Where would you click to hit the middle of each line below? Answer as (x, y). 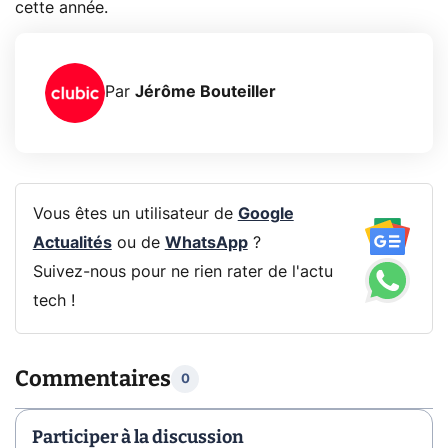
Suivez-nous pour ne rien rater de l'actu (182, 272)
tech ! (53, 301)
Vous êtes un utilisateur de (135, 214)
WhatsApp (206, 243)
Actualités (72, 243)
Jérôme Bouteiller (205, 92)
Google (265, 214)
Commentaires (93, 379)
